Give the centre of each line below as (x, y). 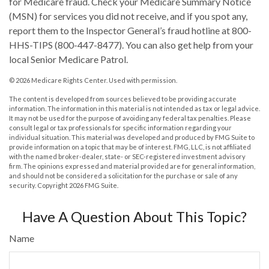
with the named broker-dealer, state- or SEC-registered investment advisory (127, 157)
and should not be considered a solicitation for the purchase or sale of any (123, 176)
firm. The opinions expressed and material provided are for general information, (132, 166)
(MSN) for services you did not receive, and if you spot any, (128, 16)
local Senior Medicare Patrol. (68, 59)
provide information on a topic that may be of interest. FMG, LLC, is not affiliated (130, 147)
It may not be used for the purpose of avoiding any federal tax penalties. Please (130, 118)
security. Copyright (39, 186)
